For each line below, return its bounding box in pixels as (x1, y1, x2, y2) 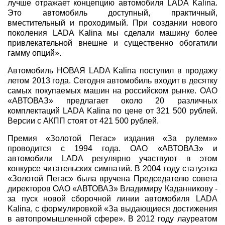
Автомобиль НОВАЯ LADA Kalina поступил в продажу (8, 66, 217, 75)
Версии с (8, 117, 44, 125)
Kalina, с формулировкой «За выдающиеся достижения (8, 204, 217, 213)
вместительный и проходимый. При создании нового (8, 19, 217, 27)
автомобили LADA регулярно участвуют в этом (8, 154, 217, 163)
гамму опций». (8, 49, 62, 57)
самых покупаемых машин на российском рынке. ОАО (8, 86, 217, 95)
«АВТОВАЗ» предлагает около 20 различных (8, 96, 217, 105)
